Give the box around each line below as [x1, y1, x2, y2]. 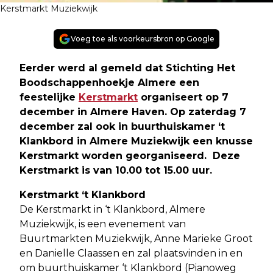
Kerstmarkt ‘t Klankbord [19, 188, 146, 200]
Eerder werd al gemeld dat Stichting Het [19, 62, 235, 74]
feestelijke [19, 91, 79, 103]
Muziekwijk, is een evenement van [19, 218, 186, 230]
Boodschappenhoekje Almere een [19, 76, 199, 88]
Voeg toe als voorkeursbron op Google [71, 34, 214, 43]
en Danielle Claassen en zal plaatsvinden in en [19, 247, 243, 259]
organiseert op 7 [138, 91, 229, 103]
